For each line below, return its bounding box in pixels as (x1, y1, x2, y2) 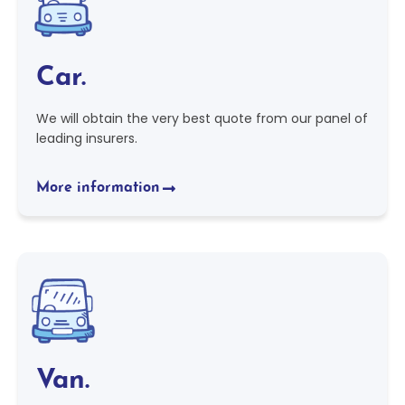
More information (36, 181, 160, 195)
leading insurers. (36, 129, 137, 147)
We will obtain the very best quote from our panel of (36, 109, 368, 127)
